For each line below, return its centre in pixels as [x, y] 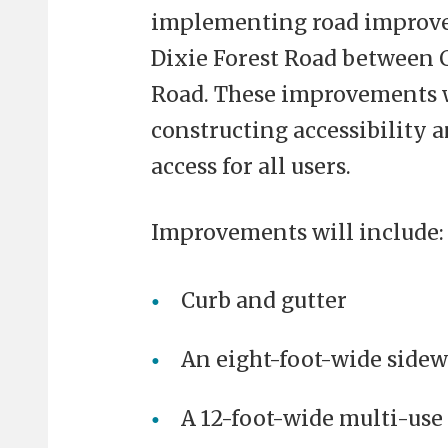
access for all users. [250, 166]
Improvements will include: [297, 232]
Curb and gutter [263, 300]
